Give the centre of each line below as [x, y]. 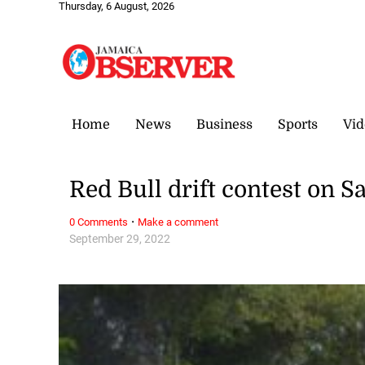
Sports [298, 124]
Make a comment [178, 222]
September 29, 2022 [120, 239]
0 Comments [99, 222]
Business [224, 124]
